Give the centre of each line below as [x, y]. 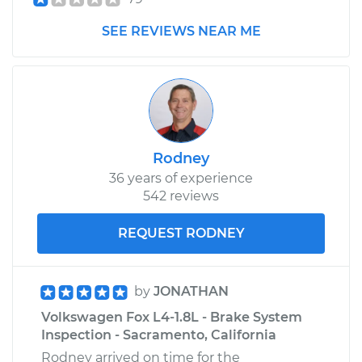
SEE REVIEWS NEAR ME [181, 31]
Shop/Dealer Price [100, 84]
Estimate [72, 42]
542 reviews [181, 196]
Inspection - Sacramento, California [159, 335]
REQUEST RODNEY [181, 233]
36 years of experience [181, 178]
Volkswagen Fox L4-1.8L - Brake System [172, 317]
